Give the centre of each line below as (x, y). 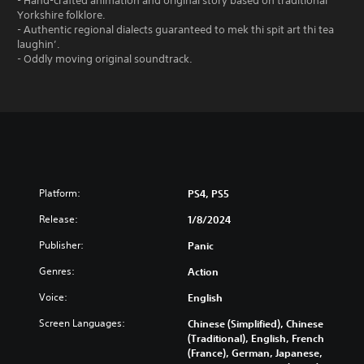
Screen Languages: (82, 323)
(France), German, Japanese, (255, 352)
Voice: (53, 297)
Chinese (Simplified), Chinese (256, 323)
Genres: (57, 271)
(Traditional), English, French (256, 338)
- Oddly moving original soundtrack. (105, 58)
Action (203, 271)
